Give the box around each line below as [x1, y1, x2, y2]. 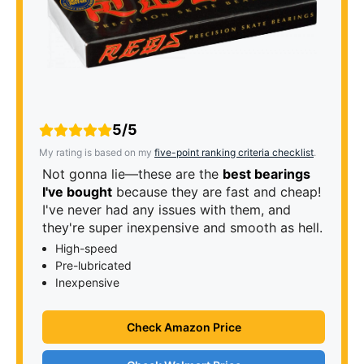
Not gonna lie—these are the [42, 165, 223, 182]
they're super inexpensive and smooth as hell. [42, 219, 323, 236]
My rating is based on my [39, 145, 154, 158]
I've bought [42, 183, 112, 200]
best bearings [223, 165, 310, 182]
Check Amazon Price [126, 319, 241, 334]
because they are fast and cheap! [112, 183, 321, 200]
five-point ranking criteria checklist [154, 145, 314, 158]
